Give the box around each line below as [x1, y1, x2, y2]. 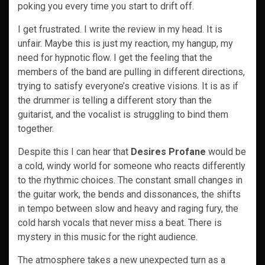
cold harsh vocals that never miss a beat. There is [18, 217, 222, 228]
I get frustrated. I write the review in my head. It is [18, 24, 222, 35]
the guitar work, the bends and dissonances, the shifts [18, 189, 241, 200]
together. [18, 123, 54, 134]
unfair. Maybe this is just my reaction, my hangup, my [18, 38, 233, 49]
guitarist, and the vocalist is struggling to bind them [18, 109, 228, 120]
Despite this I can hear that [18, 146, 131, 157]
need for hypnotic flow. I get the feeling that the [18, 52, 212, 63]
